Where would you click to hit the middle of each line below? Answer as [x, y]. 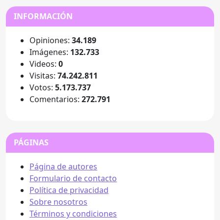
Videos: [44, 64]
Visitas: [43, 75]
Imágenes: [50, 52]
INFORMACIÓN [43, 16]
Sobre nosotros [58, 202]
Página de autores [63, 166]
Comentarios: [55, 99]
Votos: [42, 87]
